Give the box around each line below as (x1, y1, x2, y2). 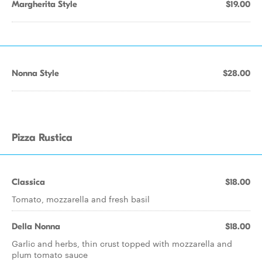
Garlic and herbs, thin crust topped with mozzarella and (12, 237, 232, 249)
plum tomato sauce (12, 249, 88, 260)
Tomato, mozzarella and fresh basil (12, 193, 150, 205)
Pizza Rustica (12, 132, 73, 144)
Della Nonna (12, 221, 60, 232)
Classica (12, 177, 45, 187)
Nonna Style (12, 68, 59, 78)
